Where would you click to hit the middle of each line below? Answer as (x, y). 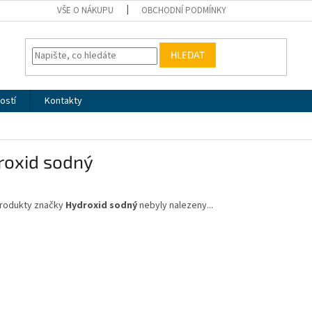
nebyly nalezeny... (175, 206)
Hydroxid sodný (101, 206)
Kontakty (63, 101)
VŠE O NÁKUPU (85, 10)
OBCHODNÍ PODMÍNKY (184, 10)
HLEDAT (188, 55)
